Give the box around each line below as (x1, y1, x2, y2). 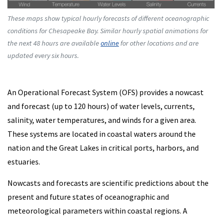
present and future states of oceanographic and (7, 191, 169, 202)
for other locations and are (119, 38, 199, 48)
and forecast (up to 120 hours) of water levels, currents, (7, 101, 195, 111)
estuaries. (7, 156, 40, 166)
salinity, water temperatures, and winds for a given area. (7, 114, 196, 125)
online (101, 38, 119, 48)
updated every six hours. (7, 51, 79, 60)
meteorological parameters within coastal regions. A (7, 205, 187, 216)
